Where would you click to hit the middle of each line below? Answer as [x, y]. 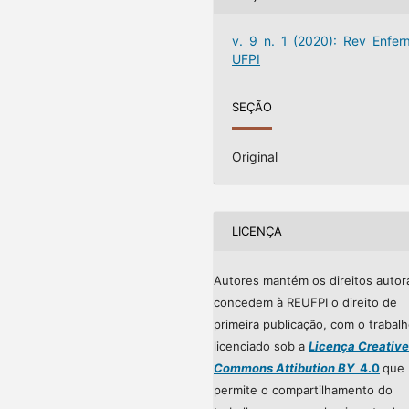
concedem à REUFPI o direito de [305, 302]
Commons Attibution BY [284, 367]
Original [255, 156]
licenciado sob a [261, 346]
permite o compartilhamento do [303, 389]
